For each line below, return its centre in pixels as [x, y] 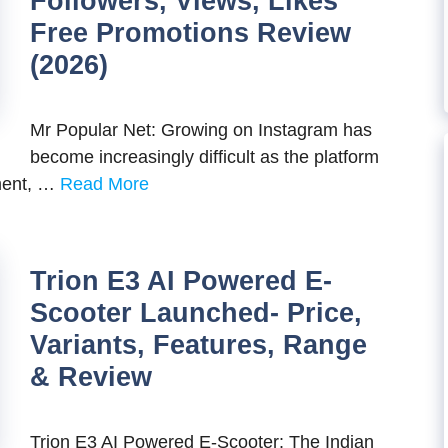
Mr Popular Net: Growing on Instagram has [201, 130]
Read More [104, 184]
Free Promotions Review [190, 33]
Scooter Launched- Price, [196, 313]
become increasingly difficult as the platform [204, 157]
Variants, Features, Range [198, 345]
